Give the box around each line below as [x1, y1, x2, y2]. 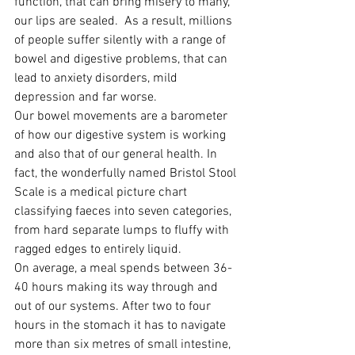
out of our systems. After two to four [14, 298, 214, 315]
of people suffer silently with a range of [14, 32, 229, 48]
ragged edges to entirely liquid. [14, 241, 181, 258]
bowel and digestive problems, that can [14, 51, 231, 67]
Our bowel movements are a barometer [14, 108, 231, 124]
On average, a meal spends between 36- [14, 260, 232, 277]
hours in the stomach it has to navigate [14, 317, 229, 334]
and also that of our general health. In [14, 146, 220, 162]
